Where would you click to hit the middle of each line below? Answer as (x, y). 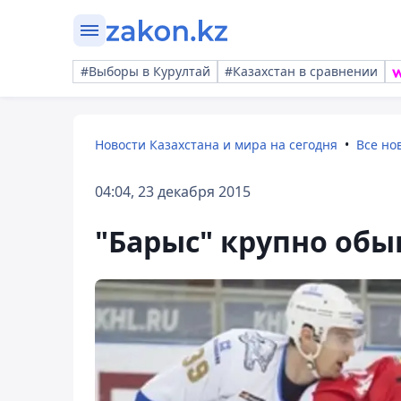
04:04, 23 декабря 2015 (173, 192)
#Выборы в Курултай (145, 71)
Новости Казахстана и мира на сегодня (216, 145)
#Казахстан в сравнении (301, 71)
